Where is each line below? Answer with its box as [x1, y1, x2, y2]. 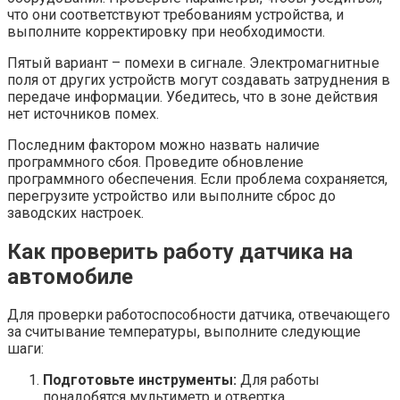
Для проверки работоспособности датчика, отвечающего [7, 306, 390, 324]
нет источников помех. [7, 104, 159, 122]
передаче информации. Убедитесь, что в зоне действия [7, 87, 378, 105]
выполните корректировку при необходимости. [7, 22, 325, 40]
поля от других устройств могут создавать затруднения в [7, 71, 390, 88]
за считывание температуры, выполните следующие [7, 323, 361, 341]
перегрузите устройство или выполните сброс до [7, 187, 336, 204]
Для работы [237, 371, 320, 389]
